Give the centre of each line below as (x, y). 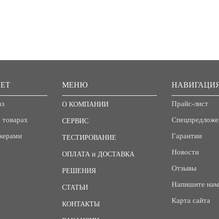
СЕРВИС (75, 121)
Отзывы (184, 168)
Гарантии (187, 136)
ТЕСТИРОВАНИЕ (89, 137)
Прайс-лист (190, 103)
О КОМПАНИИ (85, 104)
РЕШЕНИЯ (79, 171)
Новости (185, 152)
